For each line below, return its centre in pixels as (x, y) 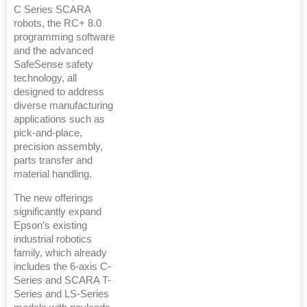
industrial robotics (53, 240)
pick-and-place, (48, 133)
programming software (64, 37)
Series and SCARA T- (62, 281)
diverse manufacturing (63, 106)
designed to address (59, 92)
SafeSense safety (53, 65)
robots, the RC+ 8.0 (58, 24)
